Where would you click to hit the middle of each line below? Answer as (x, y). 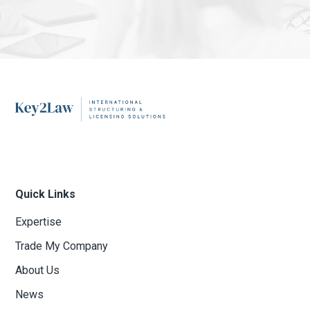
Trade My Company (62, 246)
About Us (38, 271)
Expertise (39, 222)
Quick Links (46, 194)
